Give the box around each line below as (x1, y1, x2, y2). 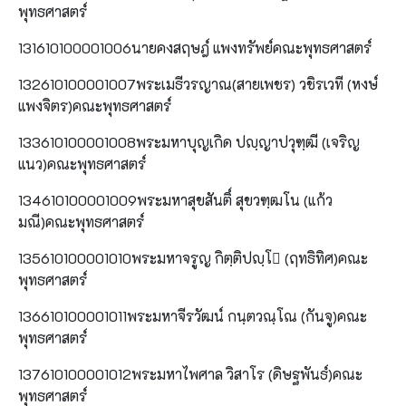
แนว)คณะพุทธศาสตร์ (18, 153, 146, 173)
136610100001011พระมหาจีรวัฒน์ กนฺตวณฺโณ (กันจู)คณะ (18, 305, 367, 325)
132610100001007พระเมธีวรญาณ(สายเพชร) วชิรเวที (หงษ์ (18, 73, 378, 93)
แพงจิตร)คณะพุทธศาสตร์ (18, 95, 171, 115)
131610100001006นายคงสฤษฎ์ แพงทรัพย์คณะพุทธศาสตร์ (18, 37, 372, 57)
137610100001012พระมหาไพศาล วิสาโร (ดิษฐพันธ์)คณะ (18, 363, 362, 383)
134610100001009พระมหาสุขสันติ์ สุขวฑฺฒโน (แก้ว (18, 189, 333, 209)
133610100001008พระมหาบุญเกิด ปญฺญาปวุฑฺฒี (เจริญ (18, 131, 360, 151)
